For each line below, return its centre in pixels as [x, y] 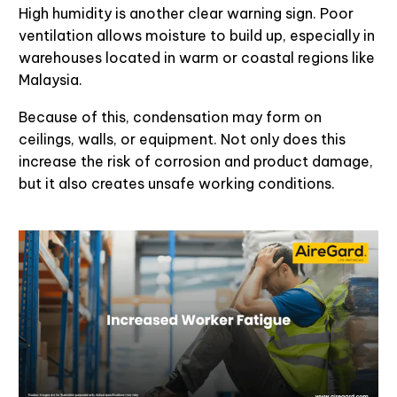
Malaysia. [51, 79]
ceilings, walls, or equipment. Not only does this [182, 140]
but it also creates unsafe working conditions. [177, 184]
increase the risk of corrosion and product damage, [196, 162]
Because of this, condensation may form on [170, 117]
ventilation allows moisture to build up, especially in [197, 35]
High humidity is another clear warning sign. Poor [186, 13]
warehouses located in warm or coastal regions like [197, 57]
